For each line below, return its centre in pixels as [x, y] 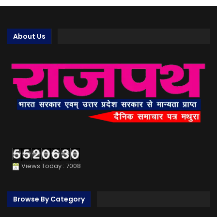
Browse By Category [49, 199]
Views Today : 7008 [50, 166]
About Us [29, 37]
